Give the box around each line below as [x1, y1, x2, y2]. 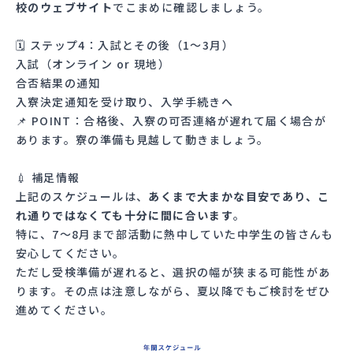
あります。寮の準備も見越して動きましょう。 [16, 131, 269, 147]
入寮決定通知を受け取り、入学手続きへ [16, 93, 234, 110]
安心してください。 [16, 244, 125, 261]
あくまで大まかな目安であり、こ [148, 188, 330, 204]
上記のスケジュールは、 [16, 188, 149, 204]
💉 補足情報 [16, 169, 80, 185]
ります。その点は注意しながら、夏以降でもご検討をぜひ [16, 282, 331, 299]
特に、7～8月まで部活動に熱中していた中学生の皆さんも [16, 225, 334, 242]
